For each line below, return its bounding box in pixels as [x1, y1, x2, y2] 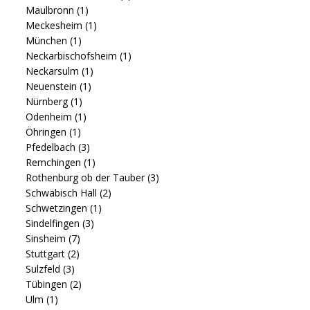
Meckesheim [26, 19, 85, 33]
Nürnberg [26, 95, 71, 109]
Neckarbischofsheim [26, 49, 120, 63]
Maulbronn [26, 3, 77, 17]
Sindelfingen [26, 217, 82, 230]
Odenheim [26, 110, 75, 124]
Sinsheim [26, 232, 69, 246]
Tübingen [26, 277, 70, 291]
